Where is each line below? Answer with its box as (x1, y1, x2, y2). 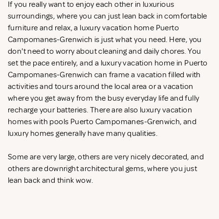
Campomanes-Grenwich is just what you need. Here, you (8, 35, 202, 45)
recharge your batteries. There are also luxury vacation (8, 105, 192, 115)
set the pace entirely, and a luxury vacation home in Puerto (8, 58, 208, 68)
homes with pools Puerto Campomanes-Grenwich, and (8, 117, 197, 127)
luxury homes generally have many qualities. (8, 129, 159, 139)
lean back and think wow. (8, 175, 95, 186)
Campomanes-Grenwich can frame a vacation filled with (8, 70, 201, 80)
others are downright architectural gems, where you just (8, 164, 197, 174)
